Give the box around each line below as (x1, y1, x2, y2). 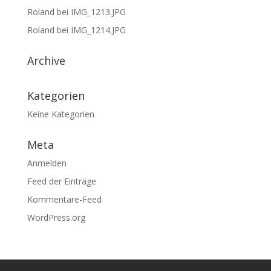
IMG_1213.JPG (70, 5, 126, 18)
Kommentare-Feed (27, 193, 102, 205)
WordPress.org (27, 211, 85, 223)
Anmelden (27, 157, 67, 169)
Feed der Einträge (27, 175, 96, 187)
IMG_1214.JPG (70, 24, 126, 36)
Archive (27, 53, 65, 68)
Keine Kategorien (27, 108, 94, 120)
